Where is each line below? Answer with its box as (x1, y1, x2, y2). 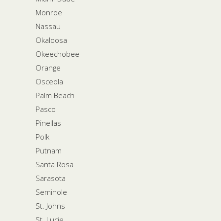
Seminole (36, 186, 67, 197)
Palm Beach (36, 90, 74, 100)
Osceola (36, 76, 63, 86)
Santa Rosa (36, 159, 74, 169)
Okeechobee (36, 48, 79, 59)
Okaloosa (36, 35, 67, 45)
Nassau (36, 21, 61, 31)
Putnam (36, 145, 62, 155)
